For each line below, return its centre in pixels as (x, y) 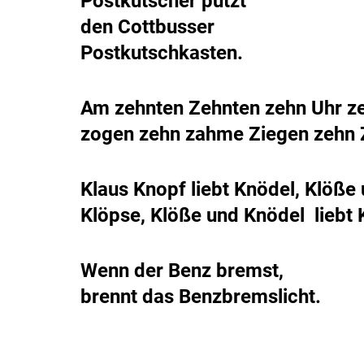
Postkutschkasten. (162, 52)
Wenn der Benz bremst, (182, 270)
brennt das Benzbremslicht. (201, 296)
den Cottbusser (147, 26)
